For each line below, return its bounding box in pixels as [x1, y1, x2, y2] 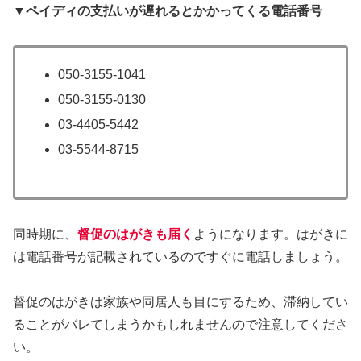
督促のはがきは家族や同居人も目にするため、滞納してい [13, 295, 348, 309]
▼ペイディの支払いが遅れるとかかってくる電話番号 [13, 3, 322, 18]
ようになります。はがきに [193, 226, 348, 241]
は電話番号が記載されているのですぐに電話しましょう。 [13, 249, 348, 263]
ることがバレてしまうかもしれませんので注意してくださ [13, 317, 348, 332]
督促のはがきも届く [77, 226, 193, 241]
